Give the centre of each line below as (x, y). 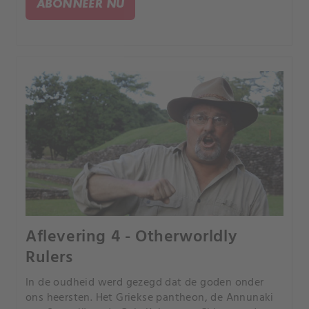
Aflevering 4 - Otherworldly (131, 237)
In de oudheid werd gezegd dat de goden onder (145, 282)
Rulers (49, 258)
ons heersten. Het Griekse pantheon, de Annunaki (150, 298)
